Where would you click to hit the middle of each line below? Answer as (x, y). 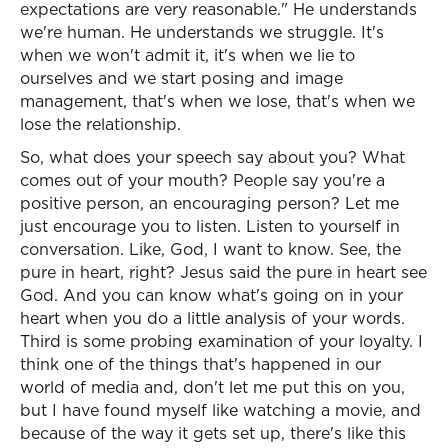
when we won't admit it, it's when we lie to (187, 55)
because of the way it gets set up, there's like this (213, 433)
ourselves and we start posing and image (181, 78)
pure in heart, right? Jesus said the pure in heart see (223, 272)
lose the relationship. (100, 124)
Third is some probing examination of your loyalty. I (221, 341)
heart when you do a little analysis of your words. (212, 318)
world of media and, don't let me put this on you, (212, 387)
